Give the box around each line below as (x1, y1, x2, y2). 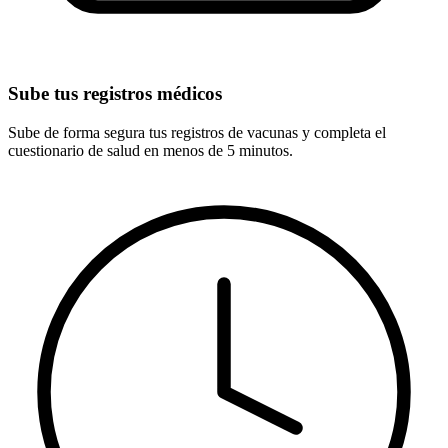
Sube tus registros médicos (8, 83, 222, 105)
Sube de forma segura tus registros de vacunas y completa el (8, 124, 386, 142)
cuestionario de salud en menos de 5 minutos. (8, 142, 293, 160)
